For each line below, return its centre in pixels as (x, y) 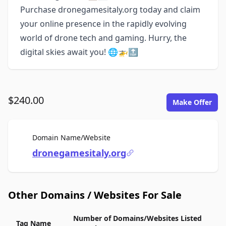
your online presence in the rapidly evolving (103, 24)
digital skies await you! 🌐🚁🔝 (79, 52)
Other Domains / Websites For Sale (95, 195)
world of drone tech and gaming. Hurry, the (103, 38)
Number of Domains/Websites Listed (137, 218)
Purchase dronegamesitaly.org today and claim (110, 10)
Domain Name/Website (71, 137)
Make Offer (192, 102)
